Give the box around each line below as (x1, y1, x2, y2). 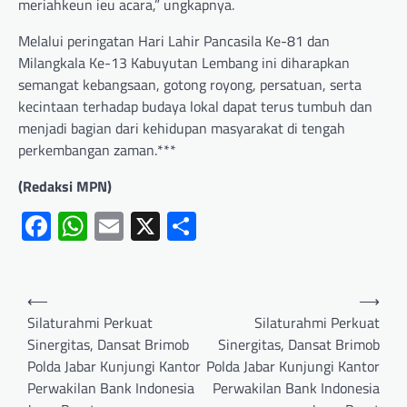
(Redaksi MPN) (18, 175, 112, 197)
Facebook (51, 204, 167, 248)
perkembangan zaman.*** (18, 139, 176, 161)
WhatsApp (87, 204, 214, 248)
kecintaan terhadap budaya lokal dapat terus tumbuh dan (18, 95, 372, 117)
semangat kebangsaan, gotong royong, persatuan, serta (18, 74, 362, 95)
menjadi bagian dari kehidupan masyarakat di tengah (18, 117, 345, 139)
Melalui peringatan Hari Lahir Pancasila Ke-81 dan (18, 30, 330, 52)
